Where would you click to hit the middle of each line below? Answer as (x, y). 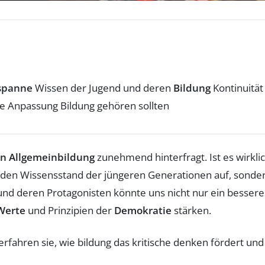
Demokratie (143, 210)
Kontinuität (237, 88)
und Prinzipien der (70, 210)
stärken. (191, 210)
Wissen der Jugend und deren (103, 88)
